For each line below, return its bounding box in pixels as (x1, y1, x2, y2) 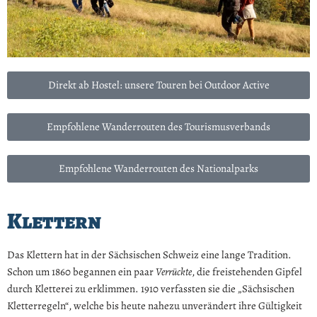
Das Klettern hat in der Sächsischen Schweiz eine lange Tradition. (7, 248, 292, 263)
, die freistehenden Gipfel (192, 265, 302, 279)
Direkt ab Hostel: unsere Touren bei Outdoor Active (47, 78, 270, 93)
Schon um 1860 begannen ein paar (7, 265, 156, 279)
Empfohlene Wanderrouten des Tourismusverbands (47, 120, 270, 134)
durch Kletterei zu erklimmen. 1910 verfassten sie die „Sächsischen (7, 282, 294, 296)
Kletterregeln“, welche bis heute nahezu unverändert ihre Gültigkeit (7, 299, 302, 313)
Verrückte (156, 265, 192, 279)
